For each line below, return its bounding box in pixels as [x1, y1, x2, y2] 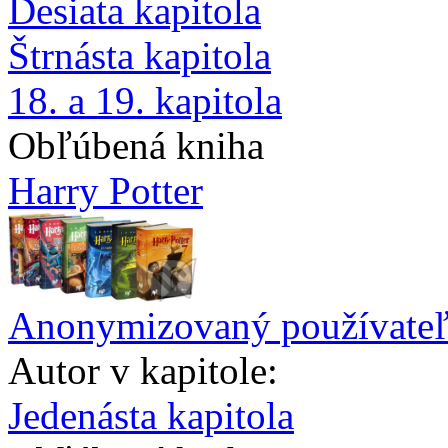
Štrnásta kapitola [8, 34, 271, 77]
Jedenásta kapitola [8, 394, 294, 437]
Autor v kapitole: [8, 349, 278, 392]
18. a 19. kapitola [8, 79, 282, 122]
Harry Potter [8, 169, 203, 212]
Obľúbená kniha [8, 124, 264, 167]
